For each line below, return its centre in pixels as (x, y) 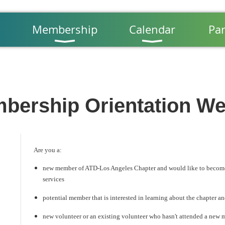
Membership (65, 29)
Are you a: (48, 150)
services (53, 179)
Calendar (152, 29)
